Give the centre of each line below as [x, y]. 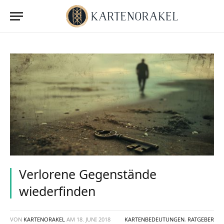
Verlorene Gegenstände [88, 174]
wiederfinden [57, 191]
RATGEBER [201, 219]
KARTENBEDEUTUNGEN [154, 219]
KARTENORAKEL [44, 219]
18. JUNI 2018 [93, 219]
